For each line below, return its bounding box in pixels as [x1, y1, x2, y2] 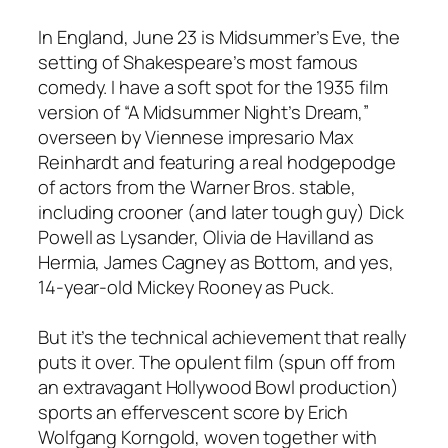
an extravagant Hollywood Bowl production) [38, 373, 399, 399]
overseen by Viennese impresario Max [38, 123, 353, 149]
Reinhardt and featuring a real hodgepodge [38, 148, 396, 174]
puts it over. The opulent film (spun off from [38, 348, 395, 374]
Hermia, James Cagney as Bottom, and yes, [38, 248, 394, 274]
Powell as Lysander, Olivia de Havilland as [38, 223, 374, 249]
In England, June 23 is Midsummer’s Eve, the [38, 23, 400, 49]
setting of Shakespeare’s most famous [38, 48, 359, 74]
